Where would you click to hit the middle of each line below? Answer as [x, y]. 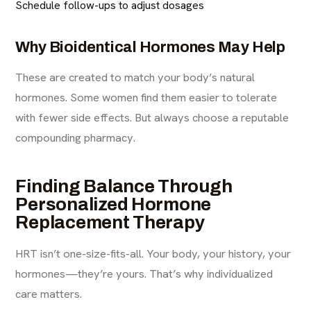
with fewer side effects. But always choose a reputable [152, 117]
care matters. [49, 294]
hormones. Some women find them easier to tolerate [146, 97]
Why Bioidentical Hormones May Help [150, 47]
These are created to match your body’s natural [135, 77]
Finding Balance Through [124, 186]
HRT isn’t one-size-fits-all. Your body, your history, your [153, 253]
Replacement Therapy [110, 222]
